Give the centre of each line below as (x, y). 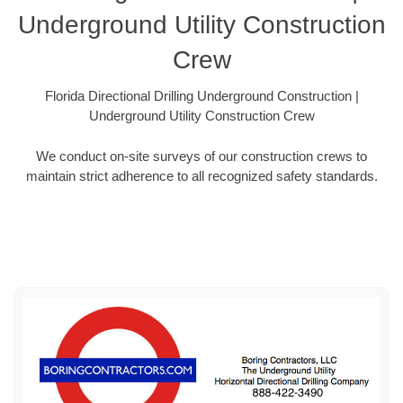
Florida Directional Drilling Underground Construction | (201, 96)
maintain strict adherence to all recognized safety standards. (201, 175)
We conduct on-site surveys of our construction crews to (201, 156)
